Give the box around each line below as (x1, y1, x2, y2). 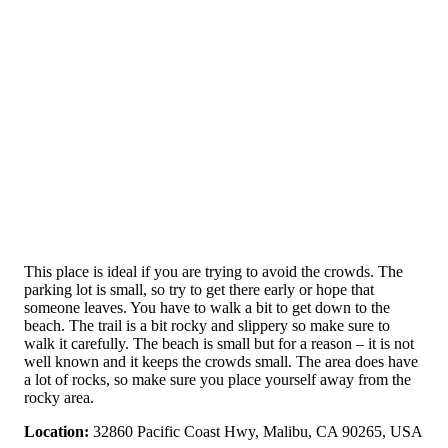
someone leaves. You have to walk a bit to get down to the (24, 299, 390, 317)
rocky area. (24, 389, 94, 407)
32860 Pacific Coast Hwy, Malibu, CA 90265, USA (89, 423, 423, 441)
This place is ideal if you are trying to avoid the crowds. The (24, 263, 403, 281)
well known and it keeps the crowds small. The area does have (24, 353, 418, 371)
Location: (24, 423, 89, 441)
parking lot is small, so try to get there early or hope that (24, 281, 374, 299)
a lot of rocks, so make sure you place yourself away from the (24, 371, 411, 389)
